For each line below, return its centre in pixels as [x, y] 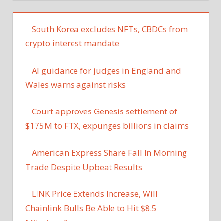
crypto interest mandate [72, 43]
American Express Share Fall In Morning [109, 152]
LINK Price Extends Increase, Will [94, 194]
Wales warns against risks [75, 84]
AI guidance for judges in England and [106, 70]
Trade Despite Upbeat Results [84, 167]
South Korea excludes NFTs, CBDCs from [110, 29]
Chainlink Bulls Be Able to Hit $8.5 [91, 208]
